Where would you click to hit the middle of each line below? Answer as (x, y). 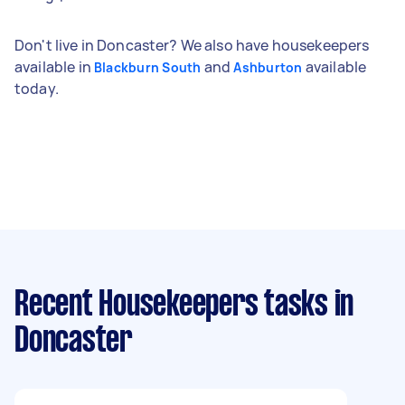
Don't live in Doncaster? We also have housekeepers (192, 45)
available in (54, 66)
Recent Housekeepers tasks (171, 305)
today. (37, 88)
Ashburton (268, 67)
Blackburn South (147, 67)
